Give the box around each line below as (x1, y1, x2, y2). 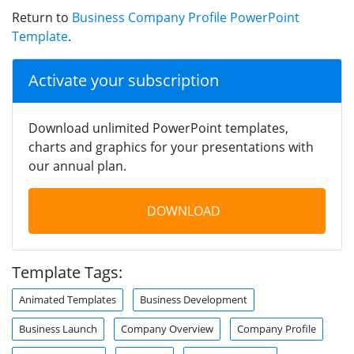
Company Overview (121, 321, 213, 336)
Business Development (140, 292, 247, 307)
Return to (12, 8, 72, 26)
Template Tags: (12, 261, 122, 283)
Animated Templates (19, 292, 116, 307)
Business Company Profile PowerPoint (72, 8, 299, 26)
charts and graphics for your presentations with (28, 137, 314, 156)
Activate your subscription (28, 69, 219, 91)
